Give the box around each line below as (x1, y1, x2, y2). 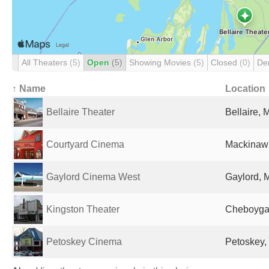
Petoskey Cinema (46, 237, 122, 247)
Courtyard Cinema (46, 139, 124, 150)
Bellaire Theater (46, 107, 115, 117)
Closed (211, 58, 240, 67)
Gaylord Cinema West (46, 172, 140, 182)
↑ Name (12, 83, 46, 94)
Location (225, 83, 265, 94)
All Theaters (22, 58, 70, 67)
